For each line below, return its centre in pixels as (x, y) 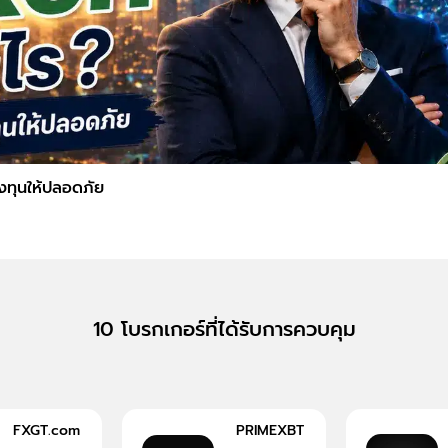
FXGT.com (46, 430)
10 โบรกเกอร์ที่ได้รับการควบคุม (224, 328)
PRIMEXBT (270, 430)
